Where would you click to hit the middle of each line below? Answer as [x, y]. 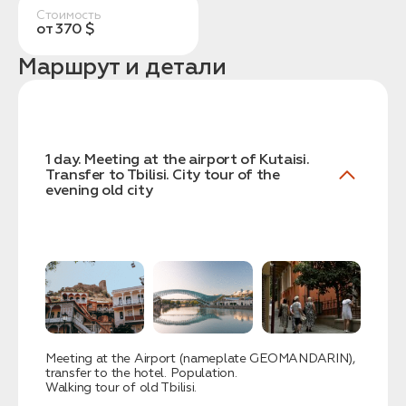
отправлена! [98, 333]
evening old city [99, 190]
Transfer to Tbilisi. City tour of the [163, 174]
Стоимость [69, 15]
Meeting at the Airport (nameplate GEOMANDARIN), [200, 359]
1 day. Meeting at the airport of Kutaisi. [178, 159]
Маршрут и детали [122, 68]
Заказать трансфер [124, 150]
